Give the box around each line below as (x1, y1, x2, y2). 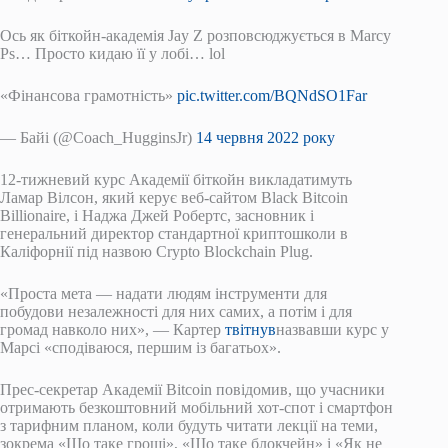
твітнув (225, 320, 276, 338)
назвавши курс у (276, 320, 389, 338)
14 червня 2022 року (196, 128, 335, 146)
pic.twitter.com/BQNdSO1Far (177, 86, 367, 104)
